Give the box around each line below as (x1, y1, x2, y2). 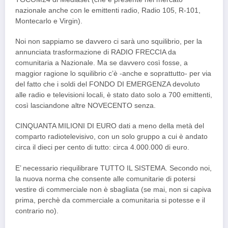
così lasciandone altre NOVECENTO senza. (15, 102, 156, 110)
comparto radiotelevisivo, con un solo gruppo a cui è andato (15, 133, 208, 141)
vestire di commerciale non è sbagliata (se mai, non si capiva (15, 185, 211, 193)
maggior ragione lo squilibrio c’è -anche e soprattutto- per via (15, 70, 211, 78)
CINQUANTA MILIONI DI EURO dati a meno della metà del (15, 122, 204, 130)
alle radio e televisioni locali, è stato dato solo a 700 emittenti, (15, 91, 212, 99)
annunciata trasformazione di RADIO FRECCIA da (15, 48, 176, 56)
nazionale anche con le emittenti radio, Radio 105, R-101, (15, 7, 201, 15)
